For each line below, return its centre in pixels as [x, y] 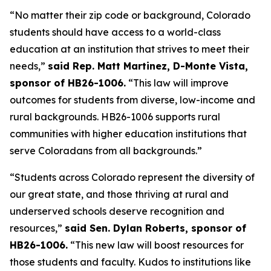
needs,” [29, 66]
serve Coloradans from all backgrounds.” [106, 151]
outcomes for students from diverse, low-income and [132, 100]
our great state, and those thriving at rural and [119, 194]
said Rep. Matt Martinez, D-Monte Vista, [148, 66]
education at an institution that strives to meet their [129, 49]
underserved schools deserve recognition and [117, 211]
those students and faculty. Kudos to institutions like [130, 262]
